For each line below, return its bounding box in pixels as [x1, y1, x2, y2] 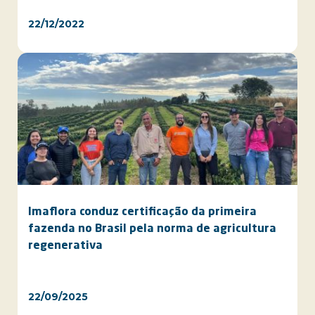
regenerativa [28, 240, 103, 252]
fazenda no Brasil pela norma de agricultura [28, 224, 276, 235]
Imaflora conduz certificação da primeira [28, 207, 257, 218]
